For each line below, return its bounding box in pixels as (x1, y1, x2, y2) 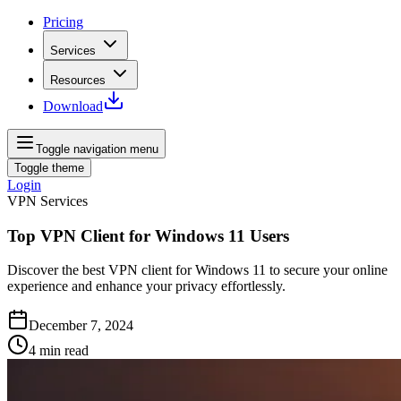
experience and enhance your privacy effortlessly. (7, 278, 286, 294)
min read (39, 343, 89, 359)
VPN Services (7, 193, 88, 209)
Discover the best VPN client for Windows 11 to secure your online (7, 262, 388, 278)
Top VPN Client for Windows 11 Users (7, 226, 289, 245)
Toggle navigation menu (36, 142, 158, 156)
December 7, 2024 (29, 318, 133, 334)
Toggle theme (14, 161, 84, 175)
